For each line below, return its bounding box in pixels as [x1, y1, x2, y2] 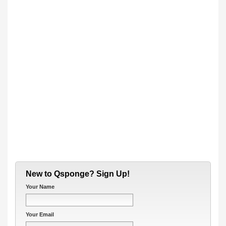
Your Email [26, 211, 54, 217]
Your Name [26, 184, 54, 190]
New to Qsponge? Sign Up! [26, 169, 130, 178]
